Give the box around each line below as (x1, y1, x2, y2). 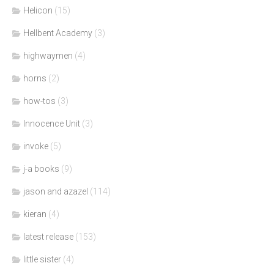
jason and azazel (23, 187, 88, 197)
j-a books (23, 164, 59, 174)
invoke (23, 141, 48, 152)
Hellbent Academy (23, 28, 92, 39)
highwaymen (23, 51, 73, 61)
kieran (23, 209, 46, 220)
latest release (23, 232, 73, 242)
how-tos (23, 96, 56, 106)
